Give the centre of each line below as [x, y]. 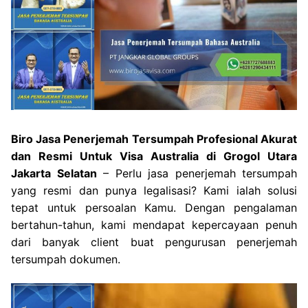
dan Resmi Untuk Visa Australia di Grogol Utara [154, 156]
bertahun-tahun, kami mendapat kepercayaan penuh [154, 224]
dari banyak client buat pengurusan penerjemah [154, 242]
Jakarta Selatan [54, 173]
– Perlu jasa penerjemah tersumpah [197, 173]
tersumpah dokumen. [66, 259]
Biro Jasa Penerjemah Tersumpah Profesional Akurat [154, 139]
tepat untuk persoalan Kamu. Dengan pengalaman [154, 207]
